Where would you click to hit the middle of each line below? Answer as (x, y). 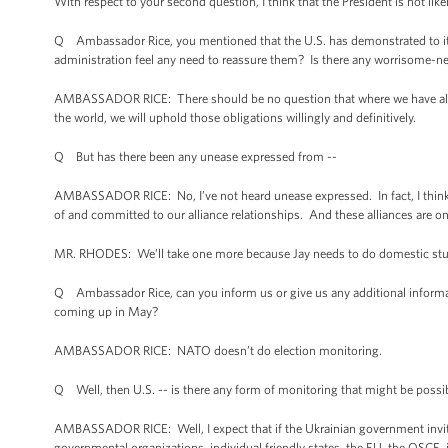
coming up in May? (106, 311)
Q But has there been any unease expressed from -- (195, 156)
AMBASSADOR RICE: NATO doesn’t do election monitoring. (218, 350)
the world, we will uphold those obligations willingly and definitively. (235, 117)
